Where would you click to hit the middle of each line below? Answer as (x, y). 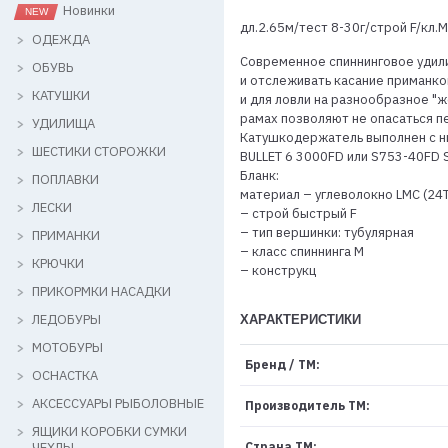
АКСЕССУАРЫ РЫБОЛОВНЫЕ (118, 403)
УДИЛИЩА (63, 123)
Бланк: (259, 175)
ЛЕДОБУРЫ (66, 319)
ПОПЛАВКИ (65, 179)
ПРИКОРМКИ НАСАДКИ (101, 291)
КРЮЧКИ (58, 263)
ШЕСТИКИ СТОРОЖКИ (99, 151)
